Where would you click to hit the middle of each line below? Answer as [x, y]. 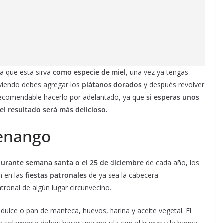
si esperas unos [172, 97]
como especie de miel [89, 72]
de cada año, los [171, 162]
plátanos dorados [112, 84]
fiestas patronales [55, 175]
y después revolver [173, 84]
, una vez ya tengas [157, 72]
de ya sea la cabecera [122, 175]
